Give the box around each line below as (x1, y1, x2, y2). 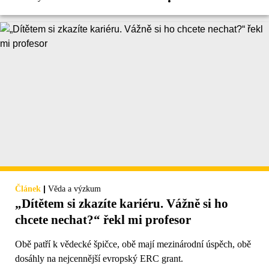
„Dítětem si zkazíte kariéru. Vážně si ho (15, 196, 228, 211)
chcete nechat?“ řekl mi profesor (15, 213, 191, 228)
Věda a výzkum (48, 184, 101, 194)
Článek (15, 184, 41, 194)
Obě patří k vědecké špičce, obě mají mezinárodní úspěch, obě (15, 239, 251, 250)
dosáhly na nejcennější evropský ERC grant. (15, 253, 183, 264)
